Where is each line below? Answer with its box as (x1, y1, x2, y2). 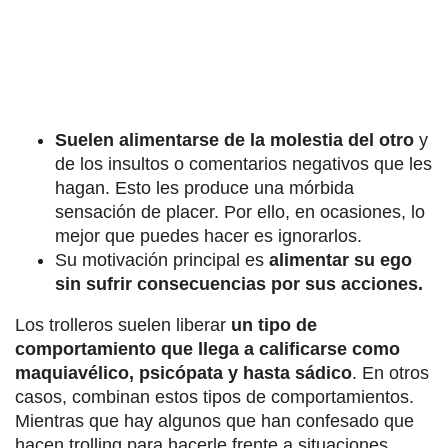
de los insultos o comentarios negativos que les (55, 153, 432, 174)
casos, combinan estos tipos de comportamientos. (15, 386, 414, 407)
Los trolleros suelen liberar (15, 314, 231, 335)
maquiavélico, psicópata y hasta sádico (15, 362, 352, 383)
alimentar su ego (269, 249, 412, 270)
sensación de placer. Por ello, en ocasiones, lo (55, 201, 425, 222)
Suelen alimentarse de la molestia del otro (55, 129, 414, 150)
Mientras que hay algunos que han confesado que (15, 410, 414, 431)
